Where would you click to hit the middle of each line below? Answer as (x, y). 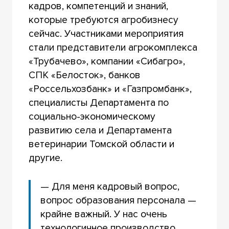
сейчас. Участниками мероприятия (106, 33)
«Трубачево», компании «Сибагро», (107, 61)
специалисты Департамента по (98, 102)
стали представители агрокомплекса (113, 47)
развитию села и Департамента (100, 130)
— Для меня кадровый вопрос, (110, 186)
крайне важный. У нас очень (104, 214)
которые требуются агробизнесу (103, 20)
